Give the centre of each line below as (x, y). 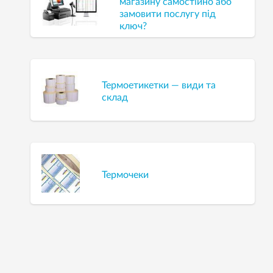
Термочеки (126, 175)
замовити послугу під (167, 14)
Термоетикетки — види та (159, 85)
